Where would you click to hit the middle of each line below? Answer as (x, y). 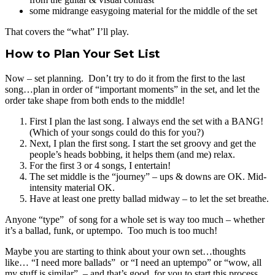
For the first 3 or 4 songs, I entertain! (100, 165)
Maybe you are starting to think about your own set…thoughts (125, 251)
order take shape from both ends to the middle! (95, 100)
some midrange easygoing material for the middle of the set (143, 11)
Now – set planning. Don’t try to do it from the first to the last (125, 78)
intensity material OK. (72, 188)
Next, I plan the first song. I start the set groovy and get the (143, 143)
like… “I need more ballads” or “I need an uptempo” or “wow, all (133, 262)
